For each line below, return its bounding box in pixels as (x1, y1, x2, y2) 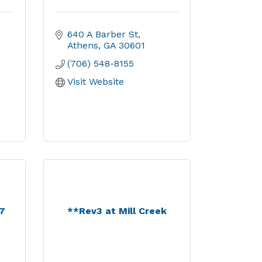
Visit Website (67, 76, 124, 87)
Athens (67, 40, 98, 51)
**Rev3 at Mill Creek (67, 205, 167, 216)
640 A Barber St (67, 29, 138, 40)
